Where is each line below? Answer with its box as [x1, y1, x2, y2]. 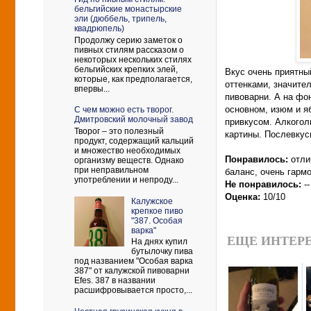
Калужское [131, 196, 173, 206]
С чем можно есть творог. [74, 105, 174, 115]
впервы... [74, 83, 110, 94]
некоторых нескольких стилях [74, 54, 192, 65]
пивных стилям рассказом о [74, 44, 184, 55]
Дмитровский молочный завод [74, 115, 193, 125]
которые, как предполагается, [74, 74, 192, 84]
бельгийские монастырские [74, 4, 182, 15]
